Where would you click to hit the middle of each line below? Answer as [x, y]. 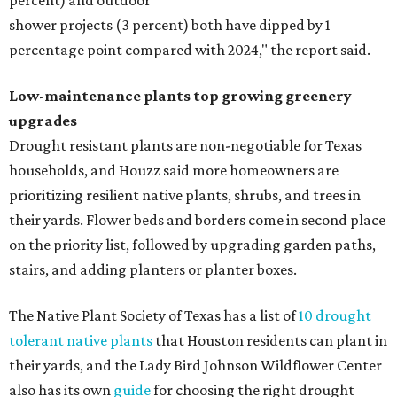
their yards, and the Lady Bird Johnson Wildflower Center [195, 366]
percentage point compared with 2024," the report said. [190, 50]
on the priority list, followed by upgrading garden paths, [192, 245]
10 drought [335, 316]
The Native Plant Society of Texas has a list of [154, 316]
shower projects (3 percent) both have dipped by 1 [170, 25]
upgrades [43, 121]
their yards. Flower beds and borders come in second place [197, 220]
